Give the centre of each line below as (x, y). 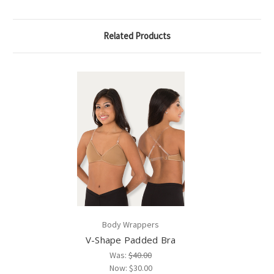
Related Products (137, 36)
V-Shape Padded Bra (131, 240)
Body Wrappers (131, 225)
